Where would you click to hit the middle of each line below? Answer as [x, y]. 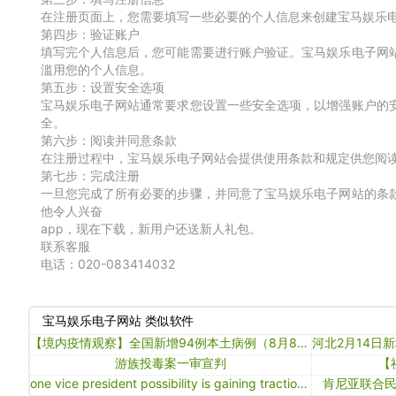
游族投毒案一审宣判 [170, 363]
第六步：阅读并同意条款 [108, 140]
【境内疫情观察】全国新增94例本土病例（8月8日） [302, 343]
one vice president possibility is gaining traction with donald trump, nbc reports [302, 383]
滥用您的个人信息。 [96, 69]
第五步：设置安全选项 [102, 87]
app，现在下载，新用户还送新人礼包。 [151, 228]
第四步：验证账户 [90, 34]
